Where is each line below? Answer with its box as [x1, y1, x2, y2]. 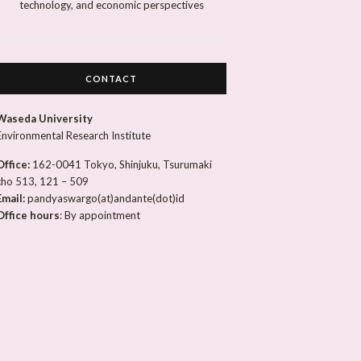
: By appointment [60, 209, 141, 222]
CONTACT [85, 73, 138, 84]
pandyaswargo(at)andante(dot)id [27, 192, 185, 205]
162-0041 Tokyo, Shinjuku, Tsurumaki [32, 158, 213, 171]
